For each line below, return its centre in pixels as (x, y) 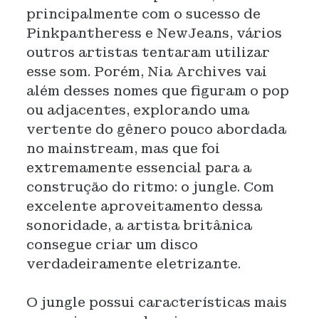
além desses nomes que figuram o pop (157, 91)
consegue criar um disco (112, 245)
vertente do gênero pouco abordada (156, 129)
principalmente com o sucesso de (143, 14)
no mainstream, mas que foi (123, 148)
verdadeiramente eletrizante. (133, 264)
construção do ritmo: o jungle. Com (150, 187)
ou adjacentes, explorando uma (137, 110)
